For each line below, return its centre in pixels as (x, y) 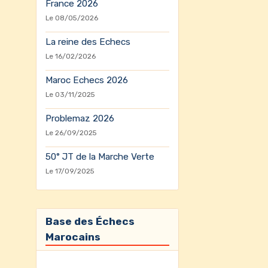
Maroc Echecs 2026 (86, 80)
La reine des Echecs (88, 42)
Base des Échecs (90, 221)
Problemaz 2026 (80, 118)
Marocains (73, 237)
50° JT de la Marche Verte (100, 157)
